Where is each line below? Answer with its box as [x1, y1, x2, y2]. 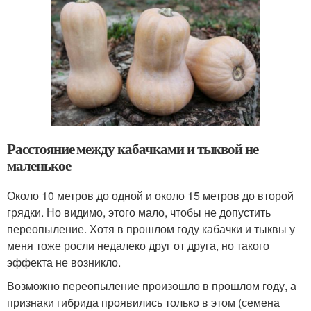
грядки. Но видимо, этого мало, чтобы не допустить [7, 203, 271, 220]
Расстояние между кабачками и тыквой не [7, 137, 259, 159]
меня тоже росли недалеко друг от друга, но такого [7, 237, 269, 253]
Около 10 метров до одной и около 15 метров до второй [7, 187, 294, 203]
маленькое [7, 154, 71, 176]
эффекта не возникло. [7, 253, 121, 270]
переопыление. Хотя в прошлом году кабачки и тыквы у [7, 220, 295, 237]
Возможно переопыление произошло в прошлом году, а [7, 277, 296, 294]
